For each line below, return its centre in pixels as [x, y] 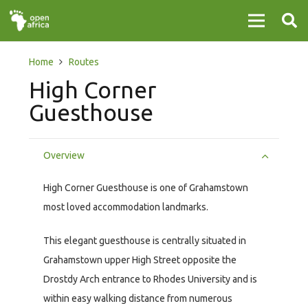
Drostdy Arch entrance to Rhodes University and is [150, 279]
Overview [64, 155]
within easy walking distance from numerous [138, 299]
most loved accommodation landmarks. [126, 207]
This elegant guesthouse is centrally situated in [145, 241]
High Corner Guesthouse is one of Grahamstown [146, 188]
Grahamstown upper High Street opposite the [140, 260]
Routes [84, 62]
